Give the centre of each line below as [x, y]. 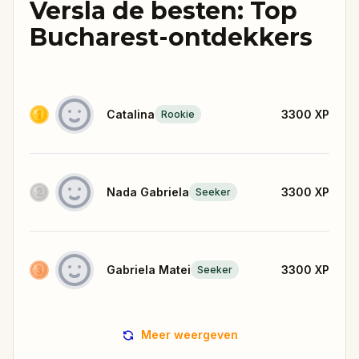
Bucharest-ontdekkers [171, 37]
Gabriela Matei [149, 269]
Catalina [131, 114]
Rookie [178, 115]
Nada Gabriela [148, 192]
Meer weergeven [189, 334]
